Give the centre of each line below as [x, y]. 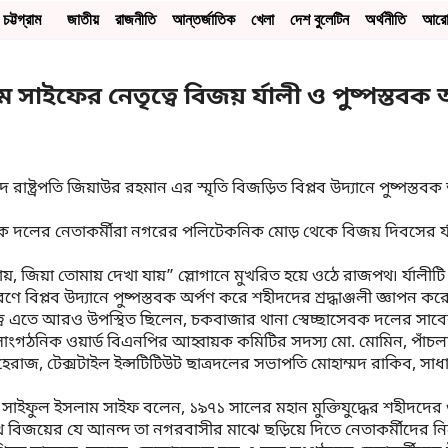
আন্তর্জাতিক [203, 19]
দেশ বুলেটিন [319, 19]
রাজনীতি [135, 19]
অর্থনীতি [385, 19]
